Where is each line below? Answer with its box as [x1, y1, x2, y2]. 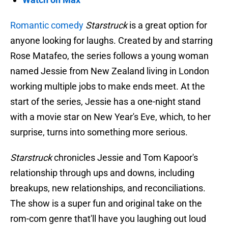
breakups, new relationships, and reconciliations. [10, 182, 206, 193]
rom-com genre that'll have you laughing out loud [10, 213, 206, 224]
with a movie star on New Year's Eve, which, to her [10, 111, 211, 122]
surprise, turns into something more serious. [10, 126, 188, 137]
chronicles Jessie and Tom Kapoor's [52, 152, 198, 163]
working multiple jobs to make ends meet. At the [10, 80, 205, 92]
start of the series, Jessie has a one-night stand [10, 96, 201, 107]
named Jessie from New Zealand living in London [10, 65, 209, 76]
